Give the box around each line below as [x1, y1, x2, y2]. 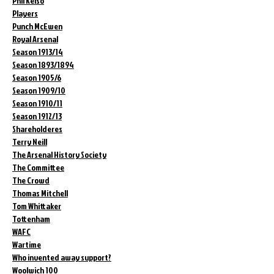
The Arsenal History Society [12, 149, 106, 161]
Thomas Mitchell [12, 187, 68, 199]
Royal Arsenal [12, 33, 58, 45]
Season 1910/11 [12, 97, 62, 109]
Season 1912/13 [12, 110, 62, 122]
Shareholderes [12, 123, 62, 135]
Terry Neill [12, 136, 47, 148]
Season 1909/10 [12, 84, 65, 97]
